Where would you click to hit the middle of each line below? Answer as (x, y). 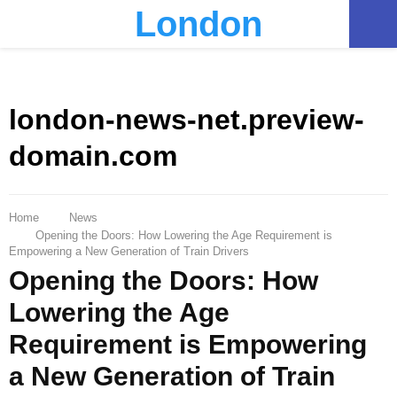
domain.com (93, 156)
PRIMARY (71, 23)
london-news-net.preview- (187, 120)
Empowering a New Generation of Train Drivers (129, 251)
